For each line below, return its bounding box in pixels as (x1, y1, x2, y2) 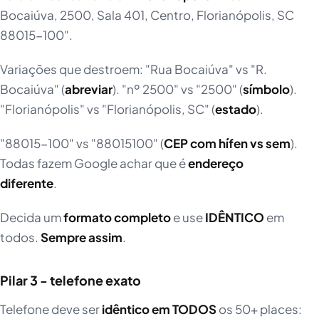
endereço (188, 155, 244, 172)
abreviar (65, 81, 113, 98)
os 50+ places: (216, 301, 302, 318)
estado (215, 101, 256, 117)
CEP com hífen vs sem (164, 135, 291, 152)
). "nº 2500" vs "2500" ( (113, 81, 243, 98)
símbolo (243, 81, 290, 98)
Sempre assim (41, 229, 122, 246)
